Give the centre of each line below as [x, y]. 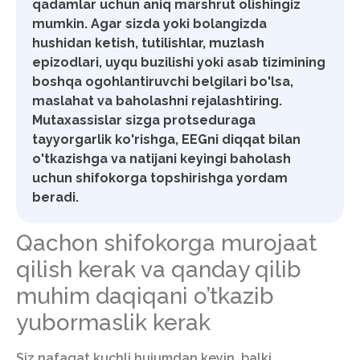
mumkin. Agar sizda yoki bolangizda [149, 23]
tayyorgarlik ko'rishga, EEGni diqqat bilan [166, 139]
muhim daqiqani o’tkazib [145, 296]
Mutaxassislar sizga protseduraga [144, 120]
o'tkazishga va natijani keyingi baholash [162, 158]
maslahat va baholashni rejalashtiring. [157, 100]
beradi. [55, 197]
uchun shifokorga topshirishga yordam [160, 178]
